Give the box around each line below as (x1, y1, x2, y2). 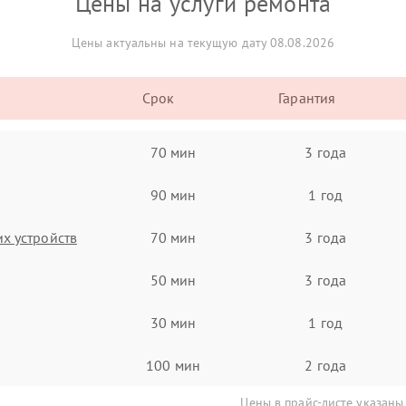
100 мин (146, 355, 200, 374)
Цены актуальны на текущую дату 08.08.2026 (71, 34, 335, 51)
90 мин (150, 185, 197, 204)
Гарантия (278, 89, 336, 107)
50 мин (150, 270, 197, 289)
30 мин (150, 313, 197, 332)
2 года (304, 355, 346, 374)
